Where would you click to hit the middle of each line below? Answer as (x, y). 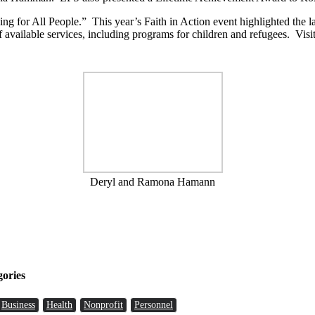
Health (59, 304)
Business (18, 304)
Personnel (154, 304)
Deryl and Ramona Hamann (153, 181)
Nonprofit (103, 304)
